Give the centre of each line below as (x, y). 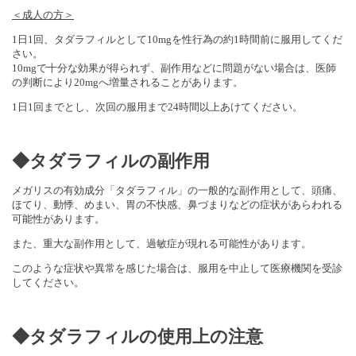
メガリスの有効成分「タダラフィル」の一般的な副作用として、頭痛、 (177, 190)
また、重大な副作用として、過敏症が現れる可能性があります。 (162, 243)
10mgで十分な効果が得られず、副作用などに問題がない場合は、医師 (174, 68)
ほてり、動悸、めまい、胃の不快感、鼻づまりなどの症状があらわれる (177, 204)
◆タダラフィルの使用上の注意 (137, 336)
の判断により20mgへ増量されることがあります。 (128, 82)
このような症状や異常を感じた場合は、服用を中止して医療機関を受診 (177, 268)
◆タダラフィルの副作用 (111, 161)
